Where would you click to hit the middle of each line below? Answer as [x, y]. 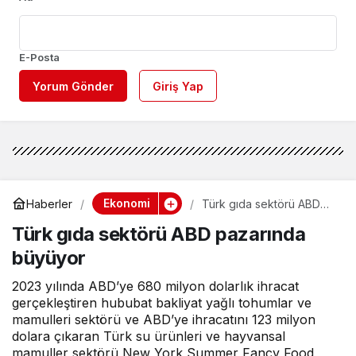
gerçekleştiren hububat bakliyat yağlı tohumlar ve [162, 303]
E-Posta [39, 58]
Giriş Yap [178, 87]
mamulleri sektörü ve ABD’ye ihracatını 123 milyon [164, 320]
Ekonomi [126, 203]
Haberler [49, 203]
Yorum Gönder [73, 87]
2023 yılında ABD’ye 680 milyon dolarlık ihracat [155, 286]
